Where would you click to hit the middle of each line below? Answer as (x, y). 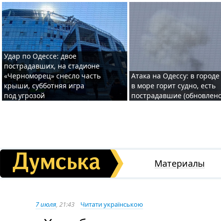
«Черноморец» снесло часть (52, 76)
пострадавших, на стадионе (52, 66)
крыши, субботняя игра (44, 86)
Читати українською (112, 204)
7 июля (46, 204)
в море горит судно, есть (173, 86)
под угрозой (24, 95)
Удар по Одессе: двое (40, 56)
